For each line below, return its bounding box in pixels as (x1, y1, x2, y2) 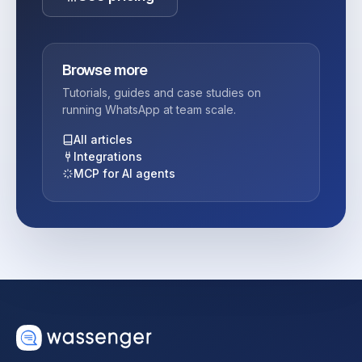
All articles (74, 133, 133, 147)
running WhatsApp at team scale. (62, 103, 236, 117)
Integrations (74, 149, 142, 164)
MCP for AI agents (74, 166, 175, 181)
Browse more (62, 61, 148, 80)
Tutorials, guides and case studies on (62, 86, 261, 100)
